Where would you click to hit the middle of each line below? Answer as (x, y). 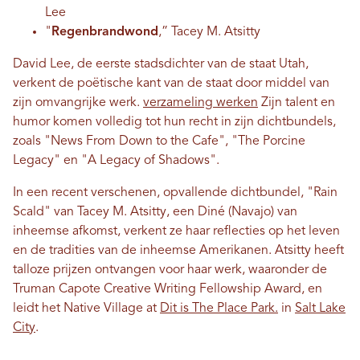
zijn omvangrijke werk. (78, 102)
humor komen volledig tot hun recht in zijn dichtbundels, (174, 122)
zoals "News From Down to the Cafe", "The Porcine (159, 141)
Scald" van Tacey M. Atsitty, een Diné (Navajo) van (155, 212)
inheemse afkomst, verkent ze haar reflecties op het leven (176, 231)
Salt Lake (320, 308)
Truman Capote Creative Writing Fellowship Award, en (168, 289)
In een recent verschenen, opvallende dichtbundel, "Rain (175, 192)
